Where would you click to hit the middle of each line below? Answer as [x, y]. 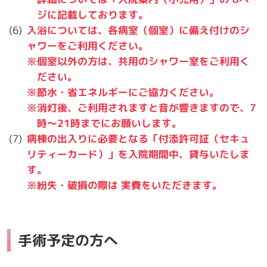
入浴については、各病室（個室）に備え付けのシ [139, 30]
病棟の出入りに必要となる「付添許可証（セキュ [139, 138]
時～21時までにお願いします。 [110, 123]
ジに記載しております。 [93, 14]
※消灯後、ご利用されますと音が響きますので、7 [142, 107]
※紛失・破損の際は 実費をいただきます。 [125, 185]
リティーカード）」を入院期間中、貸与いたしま [139, 154]
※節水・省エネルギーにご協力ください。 [123, 92]
